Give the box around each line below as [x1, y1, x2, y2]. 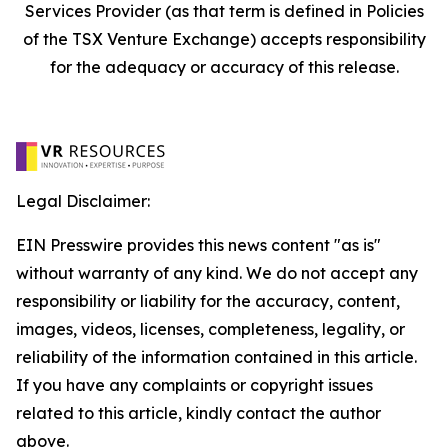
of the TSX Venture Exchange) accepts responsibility [22, 29, 426, 49]
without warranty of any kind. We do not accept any [16, 263, 418, 283]
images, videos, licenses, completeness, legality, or [16, 319, 405, 339]
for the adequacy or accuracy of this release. [49, 57, 399, 77]
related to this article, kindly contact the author [16, 403, 381, 423]
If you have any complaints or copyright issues [16, 375, 373, 395]
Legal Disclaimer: [16, 191, 150, 211]
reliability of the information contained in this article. [16, 347, 417, 367]
